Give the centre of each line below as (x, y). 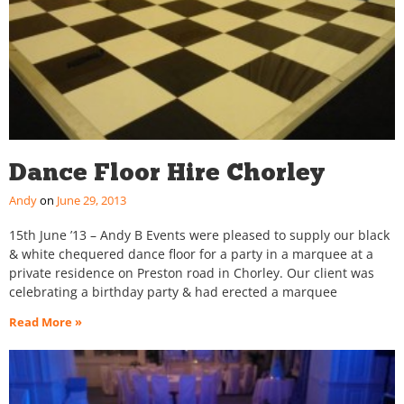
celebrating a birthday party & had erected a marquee (173, 292)
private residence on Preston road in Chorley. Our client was (192, 273)
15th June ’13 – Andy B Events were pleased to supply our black (199, 235)
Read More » (46, 322)
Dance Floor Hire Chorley (167, 172)
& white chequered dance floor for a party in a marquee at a (191, 254)
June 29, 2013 (90, 201)
